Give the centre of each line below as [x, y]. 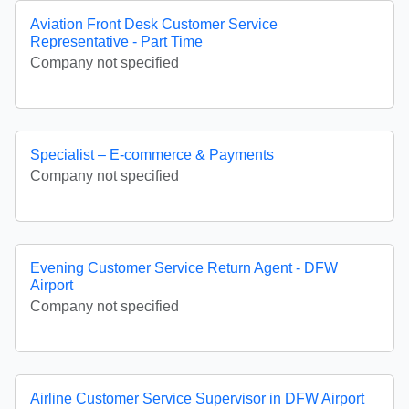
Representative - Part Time [116, 42]
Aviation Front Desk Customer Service [154, 25]
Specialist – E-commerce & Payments [152, 155]
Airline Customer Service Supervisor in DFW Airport [197, 399]
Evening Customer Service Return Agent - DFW [184, 268]
